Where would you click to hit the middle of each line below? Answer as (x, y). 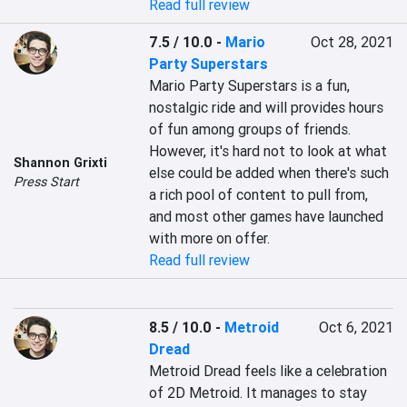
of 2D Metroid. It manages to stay (258, 392)
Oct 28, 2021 (352, 42)
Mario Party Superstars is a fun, (250, 85)
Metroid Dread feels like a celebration (268, 371)
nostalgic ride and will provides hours (267, 107)
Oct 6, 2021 (356, 327)
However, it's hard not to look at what (268, 151)
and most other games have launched (267, 216)
